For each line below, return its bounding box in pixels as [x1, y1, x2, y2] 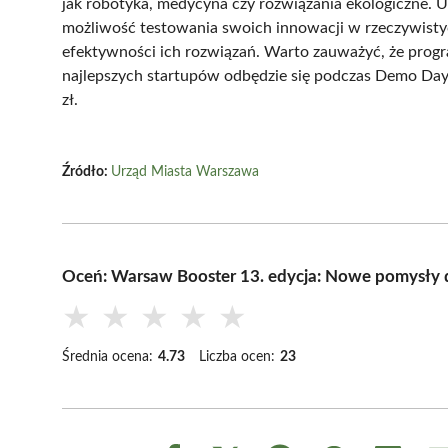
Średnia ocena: [62, 349, 153, 364]
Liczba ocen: [199, 349, 275, 364]
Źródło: [62, 164, 111, 179]
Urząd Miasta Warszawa [111, 164, 259, 179]
